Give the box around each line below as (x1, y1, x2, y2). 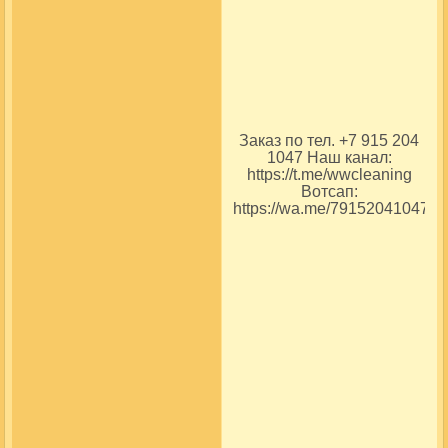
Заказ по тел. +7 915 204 (239, 131, 419, 149)
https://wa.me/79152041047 (233, 199, 430, 217)
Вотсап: (300, 182, 358, 200)
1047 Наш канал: (266, 148, 392, 166)
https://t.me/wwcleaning (246, 165, 412, 183)
